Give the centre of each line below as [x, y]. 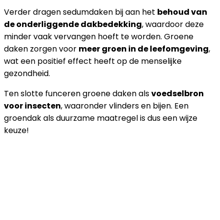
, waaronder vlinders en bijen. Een [125, 106]
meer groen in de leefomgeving [144, 49]
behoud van [182, 12]
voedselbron [178, 93]
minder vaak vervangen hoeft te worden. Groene [99, 36]
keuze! [16, 130]
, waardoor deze [173, 24]
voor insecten [32, 106]
